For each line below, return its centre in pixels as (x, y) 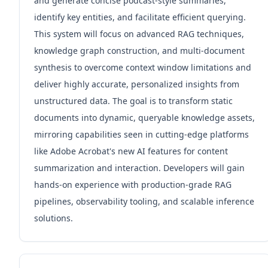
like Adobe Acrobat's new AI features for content (131, 151)
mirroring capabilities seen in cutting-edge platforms (141, 134)
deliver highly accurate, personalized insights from (137, 84)
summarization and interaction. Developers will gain (139, 168)
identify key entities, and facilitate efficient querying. (140, 17)
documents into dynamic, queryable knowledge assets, (144, 118)
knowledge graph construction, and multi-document (139, 51)
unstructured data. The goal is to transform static (133, 101)
